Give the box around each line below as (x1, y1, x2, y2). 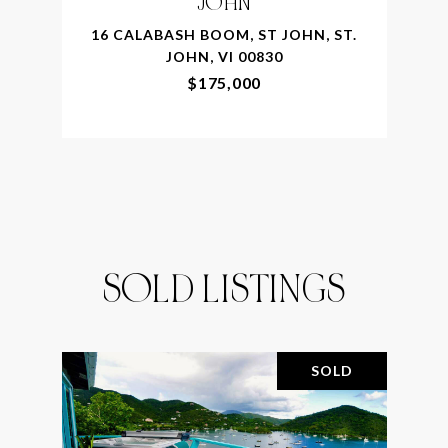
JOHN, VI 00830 (165, 47, 283, 65)
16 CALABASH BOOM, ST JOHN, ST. (91, 25, 357, 43)
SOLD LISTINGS (102, 264, 346, 314)
